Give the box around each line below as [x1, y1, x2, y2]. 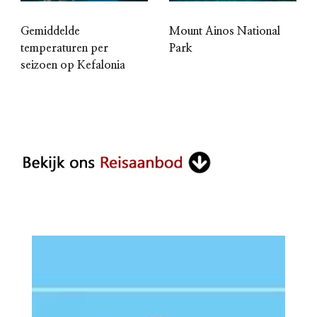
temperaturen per [21, 42, 108, 54]
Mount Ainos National [169, 25, 280, 37]
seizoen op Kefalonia [21, 59, 125, 71]
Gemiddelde [21, 25, 80, 37]
